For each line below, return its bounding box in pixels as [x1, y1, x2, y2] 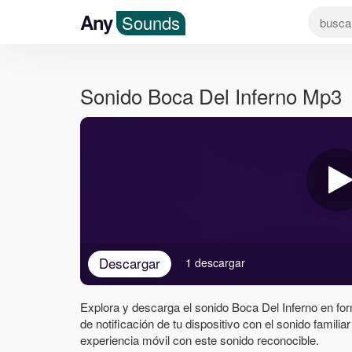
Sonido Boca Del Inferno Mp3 [80, 81, 342, 110]
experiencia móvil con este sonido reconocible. [80, 332, 319, 348]
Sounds [121, 10, 180, 35]
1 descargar [185, 254, 245, 270]
